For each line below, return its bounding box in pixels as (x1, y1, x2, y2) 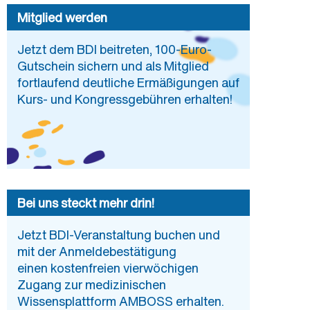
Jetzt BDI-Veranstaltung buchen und (17, 226, 220, 244)
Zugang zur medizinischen (17, 275, 166, 293)
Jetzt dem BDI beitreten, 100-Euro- (17, 40, 212, 58)
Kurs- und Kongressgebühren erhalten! (17, 90, 232, 108)
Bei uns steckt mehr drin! (17, 194, 154, 212)
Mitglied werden (17, 8, 107, 26)
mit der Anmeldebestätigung (17, 242, 176, 260)
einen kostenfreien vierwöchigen (17, 259, 199, 277)
